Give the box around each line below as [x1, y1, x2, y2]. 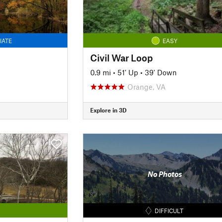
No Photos [147, 169, 182, 178]
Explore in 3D [90, 107, 126, 113]
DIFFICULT [155, 207, 184, 214]
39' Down [144, 67, 177, 77]
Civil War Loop [90, 52, 153, 63]
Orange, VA [127, 82, 166, 91]
